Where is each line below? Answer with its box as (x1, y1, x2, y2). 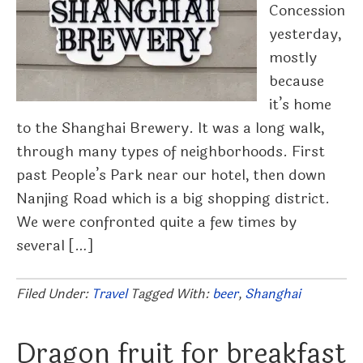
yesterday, (269, 23, 341, 45)
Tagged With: (130, 284, 212, 304)
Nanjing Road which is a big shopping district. (16, 187, 330, 210)
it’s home (269, 93, 331, 116)
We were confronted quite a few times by (16, 211, 297, 233)
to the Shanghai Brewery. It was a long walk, (16, 117, 324, 139)
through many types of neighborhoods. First (16, 140, 325, 163)
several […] (16, 234, 93, 257)
